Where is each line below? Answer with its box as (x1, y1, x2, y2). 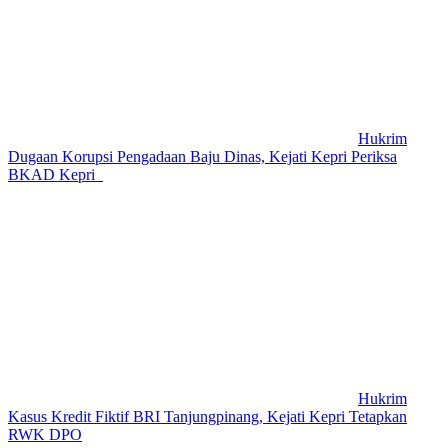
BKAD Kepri (8, 165, 103, 183)
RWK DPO (8, 425, 82, 443)
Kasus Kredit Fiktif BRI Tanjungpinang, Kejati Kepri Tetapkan (8, 407, 407, 425)
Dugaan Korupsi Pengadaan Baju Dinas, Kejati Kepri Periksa (8, 147, 397, 165)
